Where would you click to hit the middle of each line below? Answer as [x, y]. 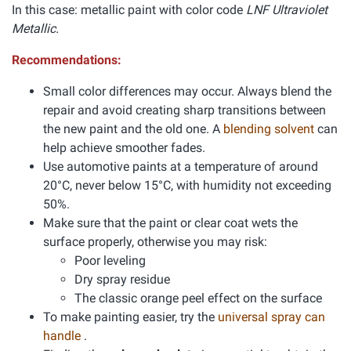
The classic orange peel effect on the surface [198, 298]
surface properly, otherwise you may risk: [155, 242]
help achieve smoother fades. [124, 148]
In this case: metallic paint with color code [129, 10]
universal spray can [271, 317]
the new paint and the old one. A [133, 129]
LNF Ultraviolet [287, 10]
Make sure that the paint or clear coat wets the [170, 223]
